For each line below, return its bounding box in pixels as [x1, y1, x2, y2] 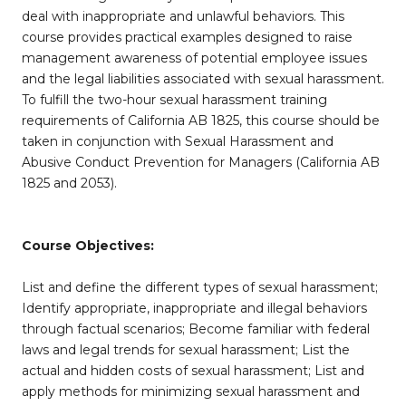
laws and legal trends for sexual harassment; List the [22, 342, 350, 358]
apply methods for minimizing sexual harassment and [22, 383, 360, 400]
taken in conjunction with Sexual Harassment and [22, 133, 333, 150]
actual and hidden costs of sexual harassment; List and [22, 362, 364, 379]
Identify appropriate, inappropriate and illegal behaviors [22, 300, 367, 316]
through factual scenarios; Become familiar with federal [22, 321, 370, 337]
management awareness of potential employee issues [22, 50, 367, 66]
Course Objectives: [22, 237, 154, 254]
